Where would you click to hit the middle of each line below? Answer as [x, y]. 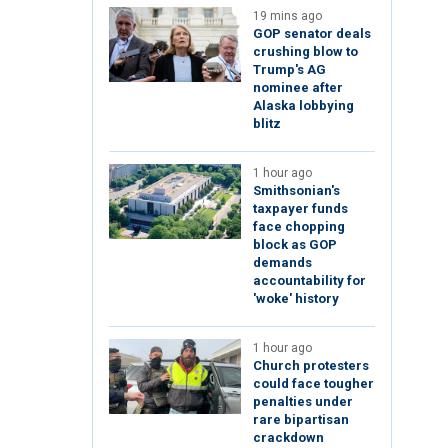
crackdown [288, 438]
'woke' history [296, 299]
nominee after [298, 88]
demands [282, 263]
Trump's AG [289, 70]
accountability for [309, 281]
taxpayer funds [300, 209]
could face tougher [313, 384]
